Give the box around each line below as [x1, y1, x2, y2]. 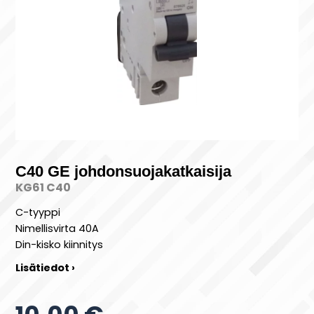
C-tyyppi [15, 205, 61, 220]
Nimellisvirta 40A [15, 221, 100, 236]
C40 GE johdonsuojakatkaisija [15, 163, 232, 180]
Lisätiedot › [15, 261, 76, 275]
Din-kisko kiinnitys [15, 238, 104, 252]
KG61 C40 [15, 179, 71, 196]
